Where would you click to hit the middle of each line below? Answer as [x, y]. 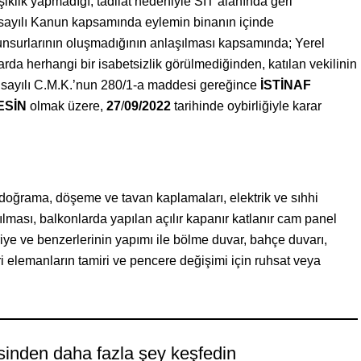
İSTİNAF [286, 85]
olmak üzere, [66, 106]
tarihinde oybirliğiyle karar [246, 106]
